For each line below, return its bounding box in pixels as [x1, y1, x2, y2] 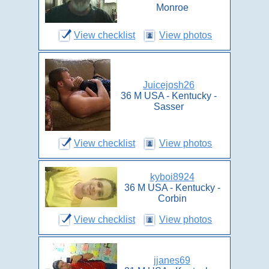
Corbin [157, 193, 187, 204]
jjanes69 [154, 255, 190, 265]
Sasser [154, 101, 184, 112]
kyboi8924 [150, 172, 195, 182]
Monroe [156, 2, 189, 13]
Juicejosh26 [143, 80, 195, 90]
